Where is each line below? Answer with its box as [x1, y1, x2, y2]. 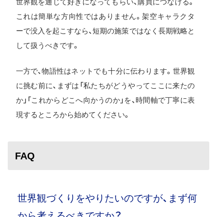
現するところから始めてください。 [15, 110, 130, 119]
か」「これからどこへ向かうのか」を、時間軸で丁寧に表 [15, 95, 195, 104]
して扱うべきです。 [15, 41, 79, 49]
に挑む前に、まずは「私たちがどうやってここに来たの [15, 81, 195, 90]
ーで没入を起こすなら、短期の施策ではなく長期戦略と [15, 27, 195, 35]
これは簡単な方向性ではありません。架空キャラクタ [15, 12, 195, 20]
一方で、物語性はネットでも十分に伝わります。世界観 [15, 66, 195, 75]
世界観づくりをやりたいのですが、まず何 [17, 192, 197, 203]
